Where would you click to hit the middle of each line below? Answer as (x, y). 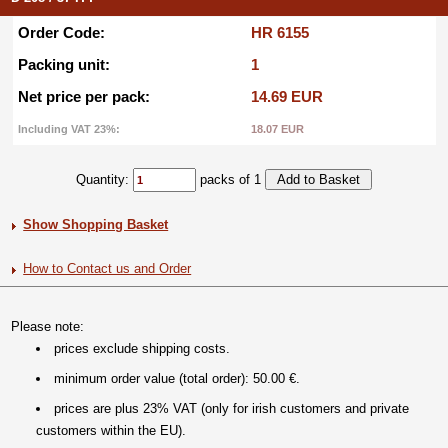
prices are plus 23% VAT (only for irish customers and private (232, 408)
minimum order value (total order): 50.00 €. (177, 378)
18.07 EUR (277, 128)
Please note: (48, 326)
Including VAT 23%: (68, 128)
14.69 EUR (286, 96)
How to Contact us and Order (107, 268)
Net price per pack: (83, 96)
